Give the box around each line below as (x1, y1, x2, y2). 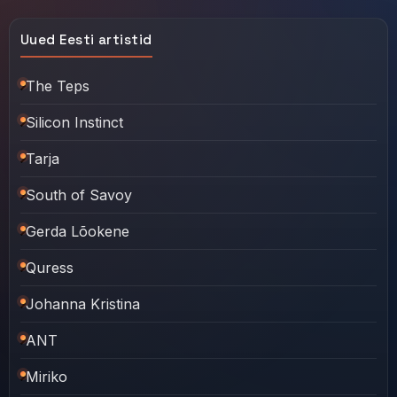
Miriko (26, 367, 67, 385)
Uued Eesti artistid (20, 30, 152, 48)
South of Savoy (26, 185, 132, 204)
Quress (26, 258, 74, 276)
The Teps (26, 76, 90, 95)
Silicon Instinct (26, 113, 123, 131)
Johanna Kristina (26, 294, 140, 313)
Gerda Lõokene (26, 222, 129, 240)
